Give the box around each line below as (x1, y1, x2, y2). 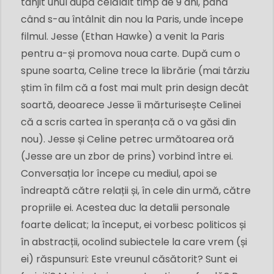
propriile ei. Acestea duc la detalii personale (21, 201, 230, 215)
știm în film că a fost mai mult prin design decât (21, 81, 249, 95)
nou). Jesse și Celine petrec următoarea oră (21, 132, 234, 146)
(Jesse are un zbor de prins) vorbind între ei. (21, 149, 233, 163)
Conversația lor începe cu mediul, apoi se (21, 166, 217, 180)
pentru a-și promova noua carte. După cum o (21, 46, 240, 61)
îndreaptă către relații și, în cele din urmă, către (21, 183, 251, 198)
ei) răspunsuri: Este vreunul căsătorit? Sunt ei (21, 252, 237, 266)
